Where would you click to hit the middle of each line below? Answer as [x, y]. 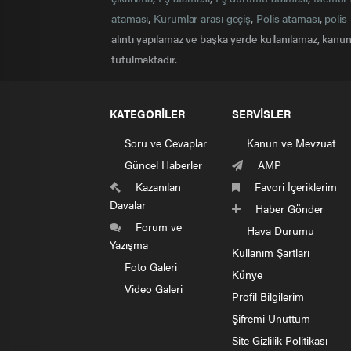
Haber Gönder [288, 209]
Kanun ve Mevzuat [289, 143]
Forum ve [157, 227]
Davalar [128, 205]
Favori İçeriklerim [294, 187]
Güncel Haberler [162, 165]
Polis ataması [288, 18]
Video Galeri [152, 289]
